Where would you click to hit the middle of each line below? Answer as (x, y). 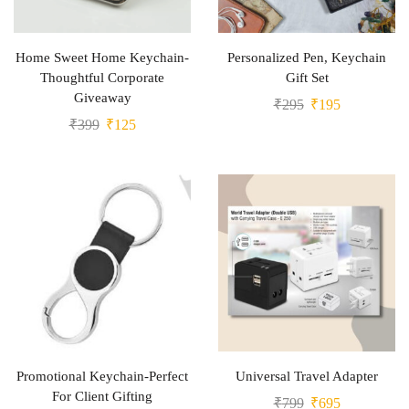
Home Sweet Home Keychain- (102, 58)
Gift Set (307, 78)
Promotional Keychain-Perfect (102, 376)
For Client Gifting (102, 396)
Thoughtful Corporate (102, 78)
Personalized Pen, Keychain (307, 58)
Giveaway (102, 98)
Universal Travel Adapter (307, 376)
